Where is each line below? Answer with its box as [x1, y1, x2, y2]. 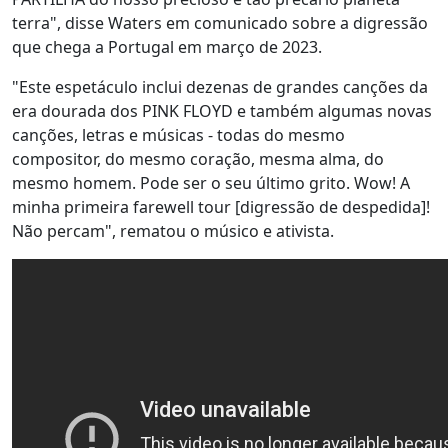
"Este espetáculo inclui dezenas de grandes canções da [12, 76, 428, 98]
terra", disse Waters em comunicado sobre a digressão [12, 12, 428, 34]
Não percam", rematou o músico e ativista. [12, 220, 334, 242]
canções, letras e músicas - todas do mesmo [12, 124, 345, 146]
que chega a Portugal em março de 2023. [12, 36, 322, 58]
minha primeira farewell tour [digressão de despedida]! [12, 196, 430, 218]
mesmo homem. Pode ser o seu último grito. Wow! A [12, 172, 410, 194]
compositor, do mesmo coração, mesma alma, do [12, 148, 384, 170]
